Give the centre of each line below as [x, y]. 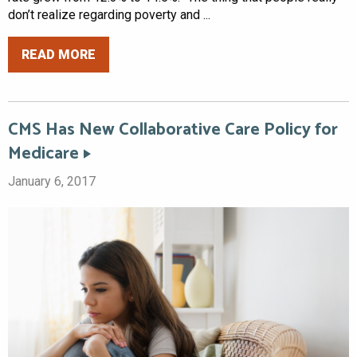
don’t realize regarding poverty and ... [109, 15]
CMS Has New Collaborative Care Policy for [173, 130]
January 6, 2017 [52, 182]
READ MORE [59, 54]
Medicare [43, 154]
